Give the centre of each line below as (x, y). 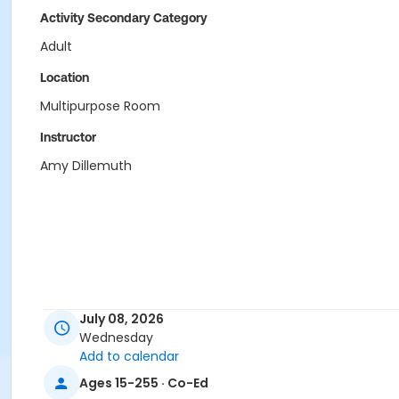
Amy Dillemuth (86, 166)
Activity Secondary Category (124, 18)
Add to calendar (129, 357)
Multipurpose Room (100, 106)
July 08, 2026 (122, 319)
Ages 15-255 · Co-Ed (144, 383)
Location (65, 77)
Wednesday (116, 338)
